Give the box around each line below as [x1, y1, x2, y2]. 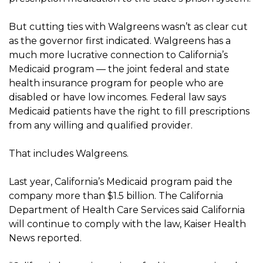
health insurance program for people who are [9, 77, 224, 89]
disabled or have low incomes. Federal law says [9, 91, 226, 103]
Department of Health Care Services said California [9, 204, 245, 215]
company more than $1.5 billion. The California [9, 190, 223, 201]
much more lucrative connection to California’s [9, 49, 228, 60]
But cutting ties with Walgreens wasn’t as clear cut [9, 21, 248, 32]
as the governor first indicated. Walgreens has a [9, 35, 231, 46]
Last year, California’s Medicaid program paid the [9, 176, 232, 187]
